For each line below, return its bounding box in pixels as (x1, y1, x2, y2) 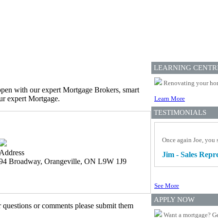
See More (154, 182, 179, 189)
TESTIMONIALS (154, 108, 206, 116)
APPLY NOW (154, 195, 195, 203)
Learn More (154, 94, 185, 102)
